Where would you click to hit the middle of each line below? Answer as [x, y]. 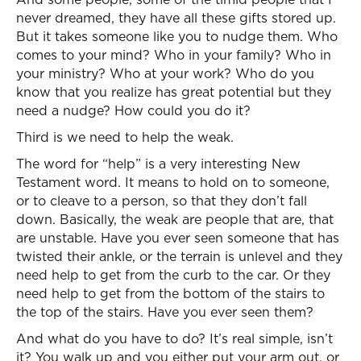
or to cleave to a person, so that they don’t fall [162, 201]
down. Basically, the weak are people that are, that [175, 219]
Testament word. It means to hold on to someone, [173, 182]
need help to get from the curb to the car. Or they [173, 275]
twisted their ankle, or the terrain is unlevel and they [179, 256]
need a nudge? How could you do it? [133, 110]
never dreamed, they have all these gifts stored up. [176, 18]
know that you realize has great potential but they [174, 92]
